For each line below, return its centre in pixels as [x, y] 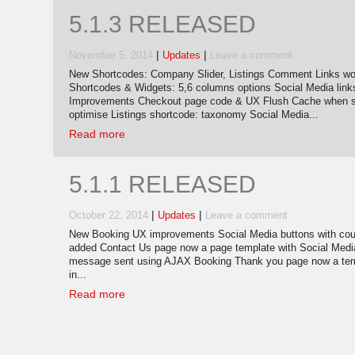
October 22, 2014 [109, 216]
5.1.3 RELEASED [162, 24]
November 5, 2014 [111, 55]
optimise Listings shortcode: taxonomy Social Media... [194, 115]
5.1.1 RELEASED [162, 185]
